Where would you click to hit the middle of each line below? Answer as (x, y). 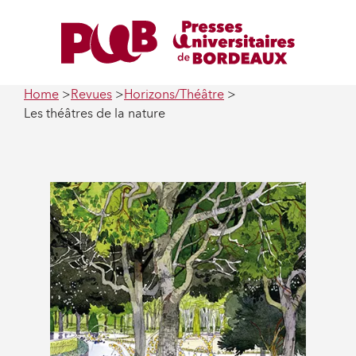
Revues (91, 94)
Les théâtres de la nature (95, 113)
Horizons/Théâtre (174, 94)
